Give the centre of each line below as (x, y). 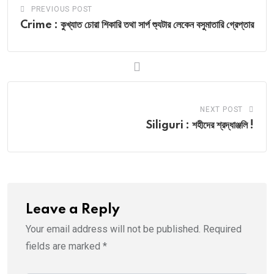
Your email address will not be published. (113, 229)
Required (222, 229)
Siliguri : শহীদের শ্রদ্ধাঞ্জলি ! (200, 125)
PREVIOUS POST (62, 9)
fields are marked (64, 246)
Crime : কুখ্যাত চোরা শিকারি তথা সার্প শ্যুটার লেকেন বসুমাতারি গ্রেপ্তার (137, 25)
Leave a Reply (73, 210)
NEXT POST (221, 109)
